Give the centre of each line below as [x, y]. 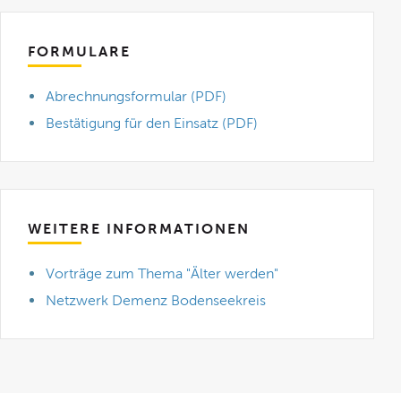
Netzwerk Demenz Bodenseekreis [156, 300]
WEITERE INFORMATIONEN [139, 229]
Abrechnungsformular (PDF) [137, 96]
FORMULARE [80, 51]
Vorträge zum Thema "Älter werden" [162, 273]
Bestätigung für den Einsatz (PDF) [152, 123]
